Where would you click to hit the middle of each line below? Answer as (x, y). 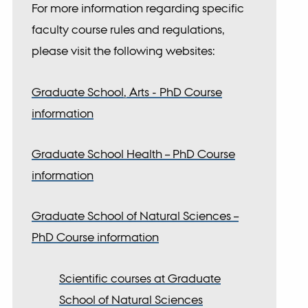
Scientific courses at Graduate (140, 278)
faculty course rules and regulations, (129, 30)
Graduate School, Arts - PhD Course (127, 91)
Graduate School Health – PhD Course (134, 154)
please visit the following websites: (124, 51)
